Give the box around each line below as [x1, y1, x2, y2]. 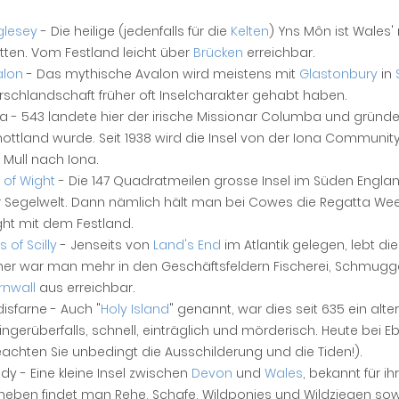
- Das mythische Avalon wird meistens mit [23, 65, 299, 83]
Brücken [193, 44, 243, 61]
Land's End [153, 236, 221, 254]
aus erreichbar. [36, 279, 135, 297]
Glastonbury [299, 65, 378, 83]
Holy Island [101, 300, 169, 318]
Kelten [231, 22, 269, 40]
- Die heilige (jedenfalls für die [37, 22, 231, 40]
